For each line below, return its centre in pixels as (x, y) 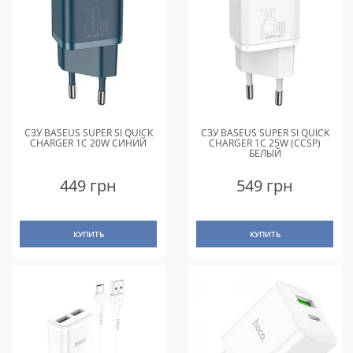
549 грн (265, 185)
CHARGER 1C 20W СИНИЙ (88, 143)
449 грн (88, 185)
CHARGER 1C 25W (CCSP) (265, 143)
